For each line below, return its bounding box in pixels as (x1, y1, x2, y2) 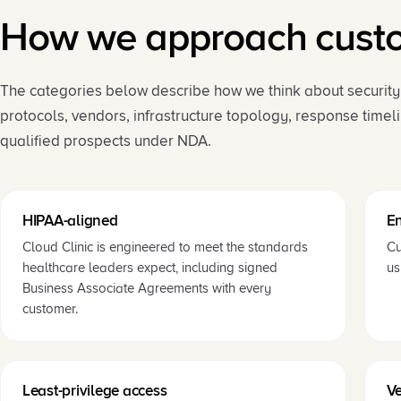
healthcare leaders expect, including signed (22, 260, 277, 276)
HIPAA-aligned (22, 210, 118, 230)
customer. (22, 301, 78, 317)
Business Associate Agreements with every (22, 280, 271, 296)
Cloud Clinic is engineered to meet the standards (22, 239, 308, 255)
